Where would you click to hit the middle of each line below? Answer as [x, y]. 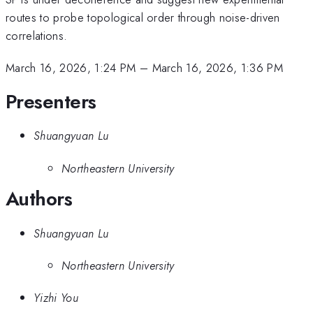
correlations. [37, 35]
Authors [39, 199]
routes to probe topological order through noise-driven [143, 17]
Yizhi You [56, 298]
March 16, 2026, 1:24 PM [71, 68]
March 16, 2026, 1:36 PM [218, 68]
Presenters [51, 101]
